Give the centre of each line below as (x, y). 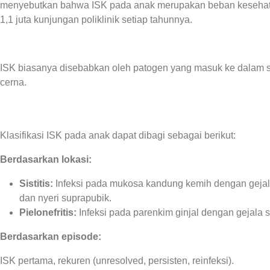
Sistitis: (36, 184)
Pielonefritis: (49, 212)
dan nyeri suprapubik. (65, 198)
